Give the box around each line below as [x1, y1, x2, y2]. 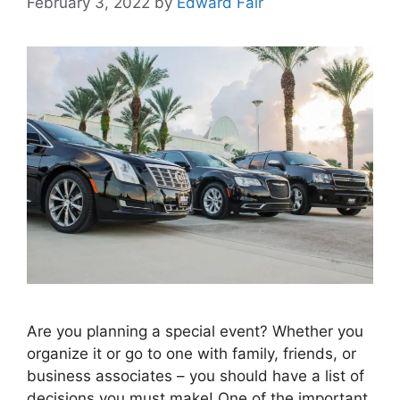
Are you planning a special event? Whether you [27, 321, 363, 340]
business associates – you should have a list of [27, 366, 364, 385]
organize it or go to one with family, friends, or [27, 344, 356, 362]
